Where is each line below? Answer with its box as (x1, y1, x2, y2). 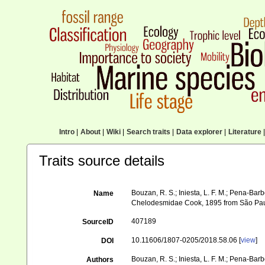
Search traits (126, 128, 170, 136)
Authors (86, 256, 114, 264)
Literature (228, 128, 261, 136)
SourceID (82, 218, 114, 226)
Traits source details (39, 153, 164, 169)
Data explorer (176, 128, 222, 136)
